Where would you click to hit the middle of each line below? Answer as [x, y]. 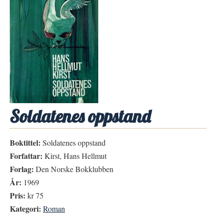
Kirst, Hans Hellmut [75, 156]
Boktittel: [25, 142]
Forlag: [22, 169]
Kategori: [25, 208]
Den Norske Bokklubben [74, 169]
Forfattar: [26, 156]
